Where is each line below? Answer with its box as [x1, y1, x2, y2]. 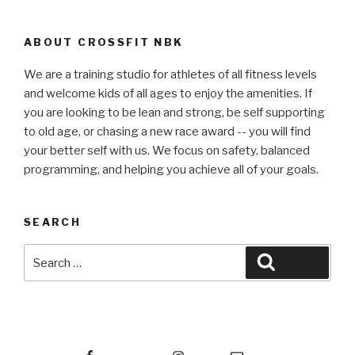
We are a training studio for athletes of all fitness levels [24, 67, 317, 82]
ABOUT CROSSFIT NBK [24, 36, 184, 49]
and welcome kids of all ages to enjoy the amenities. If [24, 86, 312, 101]
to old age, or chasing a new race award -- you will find [24, 124, 311, 139]
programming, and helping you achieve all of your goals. [24, 162, 319, 177]
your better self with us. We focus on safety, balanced [24, 143, 310, 158]
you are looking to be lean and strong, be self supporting [24, 105, 325, 120]
